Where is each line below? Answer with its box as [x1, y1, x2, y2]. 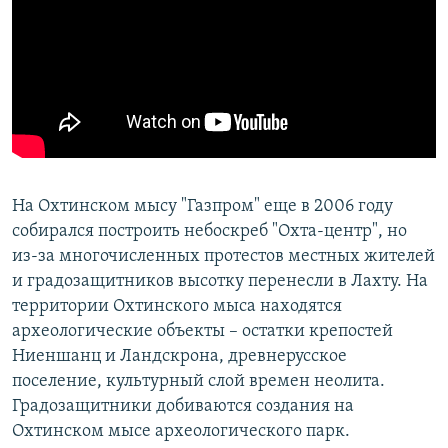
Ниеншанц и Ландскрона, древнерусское [12, 347, 347, 367]
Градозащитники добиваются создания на [12, 397, 354, 417]
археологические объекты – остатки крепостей [12, 322, 393, 342]
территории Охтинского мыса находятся [12, 297, 342, 317]
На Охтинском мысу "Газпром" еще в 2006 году [12, 197, 393, 217]
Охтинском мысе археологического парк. [12, 422, 350, 442]
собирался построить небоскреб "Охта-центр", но [12, 222, 407, 242]
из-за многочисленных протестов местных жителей [12, 247, 435, 267]
